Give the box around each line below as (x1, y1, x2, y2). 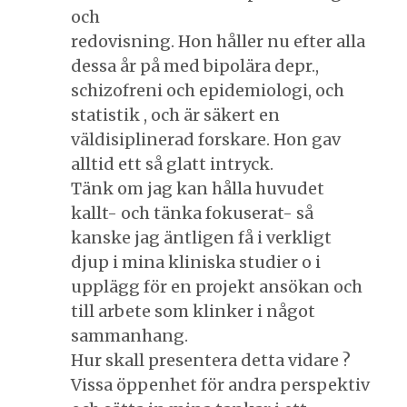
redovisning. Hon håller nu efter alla (71, 30, 365, 52)
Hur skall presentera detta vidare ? (71, 349, 351, 371)
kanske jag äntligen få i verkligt (71, 226, 332, 248)
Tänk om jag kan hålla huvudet (71, 177, 324, 199)
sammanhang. (71, 324, 188, 346)
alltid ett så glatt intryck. (71, 153, 273, 174)
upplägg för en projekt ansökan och (71, 275, 362, 297)
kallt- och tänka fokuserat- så (71, 202, 313, 223)
